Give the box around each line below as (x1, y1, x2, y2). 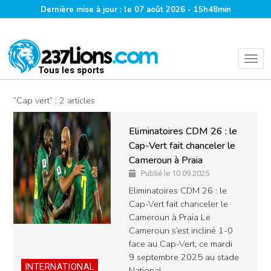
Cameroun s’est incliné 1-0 (129, 224, 233, 237)
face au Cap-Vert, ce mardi (129, 238, 232, 250)
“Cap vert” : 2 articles (13, 94, 95, 106)
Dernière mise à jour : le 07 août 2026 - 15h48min (40, 4, 231, 15)
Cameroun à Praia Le (129, 211, 211, 223)
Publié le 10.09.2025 (141, 169, 209, 178)
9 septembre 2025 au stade (129, 251, 239, 263)
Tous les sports (38, 65, 104, 76)
